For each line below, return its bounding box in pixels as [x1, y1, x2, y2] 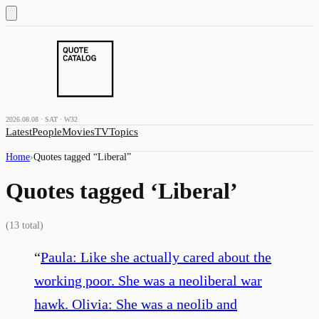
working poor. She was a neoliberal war [34, 272, 262, 288]
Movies [62, 126, 95, 137]
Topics [109, 126, 138, 137]
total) [19, 219, 43, 231]
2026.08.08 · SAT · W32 [6, 115, 78, 123]
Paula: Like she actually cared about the [41, 249, 271, 265]
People [32, 126, 62, 137]
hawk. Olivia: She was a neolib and [34, 296, 237, 312]
